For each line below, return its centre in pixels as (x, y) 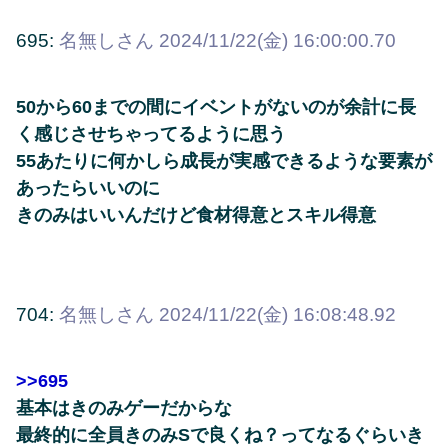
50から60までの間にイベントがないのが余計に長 (216, 106)
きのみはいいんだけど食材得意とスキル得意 (196, 214)
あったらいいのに (88, 187)
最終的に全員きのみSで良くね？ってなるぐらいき (220, 435)
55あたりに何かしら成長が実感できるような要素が (224, 160)
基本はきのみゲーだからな (124, 408)
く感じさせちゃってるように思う (151, 133)
